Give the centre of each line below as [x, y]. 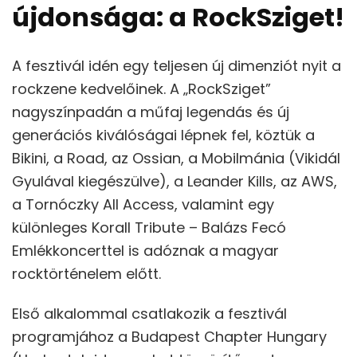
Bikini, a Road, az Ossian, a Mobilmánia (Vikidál [176, 159]
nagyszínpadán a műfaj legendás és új [151, 112]
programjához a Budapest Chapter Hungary [169, 337]
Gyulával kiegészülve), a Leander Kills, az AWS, [175, 182]
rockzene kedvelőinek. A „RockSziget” [141, 89]
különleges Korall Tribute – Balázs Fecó [149, 228]
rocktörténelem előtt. [86, 274]
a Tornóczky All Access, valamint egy [143, 205]
